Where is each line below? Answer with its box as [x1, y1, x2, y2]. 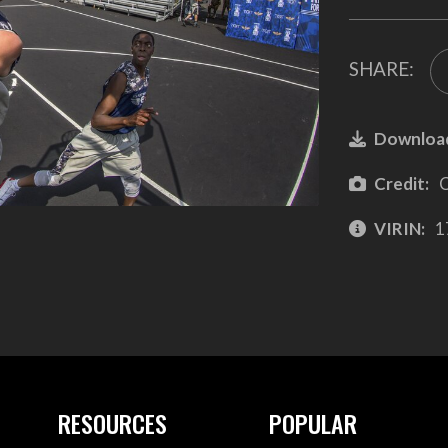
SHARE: [348, 57, 414, 81]
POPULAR [269, 404, 358, 441]
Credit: [373, 172, 429, 194]
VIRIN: [373, 217, 425, 239]
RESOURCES [57, 404, 167, 441]
